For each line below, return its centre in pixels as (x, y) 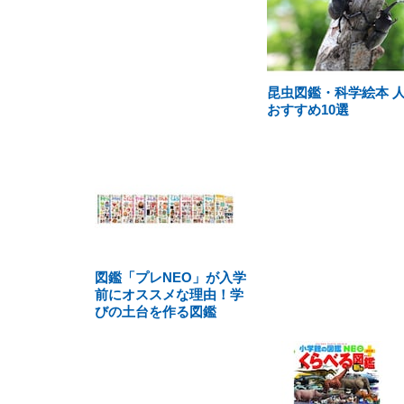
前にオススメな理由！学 (169, 294)
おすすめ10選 (308, 110)
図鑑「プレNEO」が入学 (170, 277)
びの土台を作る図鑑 (156, 312)
